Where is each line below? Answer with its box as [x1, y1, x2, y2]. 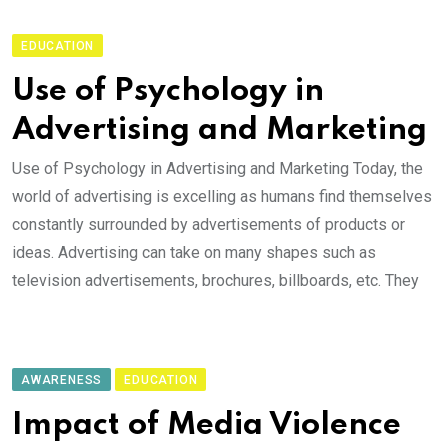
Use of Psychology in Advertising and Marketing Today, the [12, 159, 423, 178]
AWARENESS [21, 373, 103, 387]
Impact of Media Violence [12, 410, 401, 441]
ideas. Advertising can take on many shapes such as [12, 243, 376, 262]
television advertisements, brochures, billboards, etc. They [12, 271, 419, 290]
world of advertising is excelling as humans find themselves [12, 187, 432, 206]
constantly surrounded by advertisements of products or [12, 215, 405, 234]
